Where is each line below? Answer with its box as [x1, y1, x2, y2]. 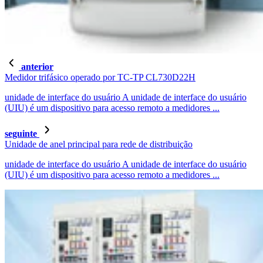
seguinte [5, 129, 39, 139]
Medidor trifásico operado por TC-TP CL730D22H [5, 72, 195, 83]
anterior [19, 62, 53, 72]
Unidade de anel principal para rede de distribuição [5, 139, 193, 150]
